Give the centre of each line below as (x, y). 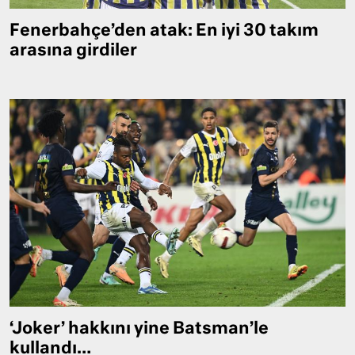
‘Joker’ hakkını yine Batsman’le (139, 330)
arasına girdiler (73, 52)
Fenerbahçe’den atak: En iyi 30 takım (164, 32)
